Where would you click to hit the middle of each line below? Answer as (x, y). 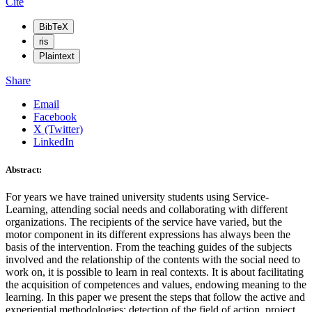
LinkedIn (54, 142)
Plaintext (57, 56)
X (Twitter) (58, 130)
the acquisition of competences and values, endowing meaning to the (156, 284)
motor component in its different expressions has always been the (148, 234)
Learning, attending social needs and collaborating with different (147, 209)
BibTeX (54, 27)
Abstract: (24, 169)
